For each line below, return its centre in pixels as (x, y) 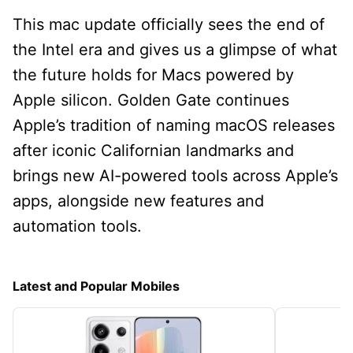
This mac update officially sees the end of (169, 24)
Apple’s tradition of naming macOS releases (174, 125)
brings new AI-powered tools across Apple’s (175, 175)
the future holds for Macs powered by (153, 74)
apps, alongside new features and (138, 201)
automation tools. (77, 226)
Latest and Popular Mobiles (96, 286)
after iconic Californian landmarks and (153, 150)
